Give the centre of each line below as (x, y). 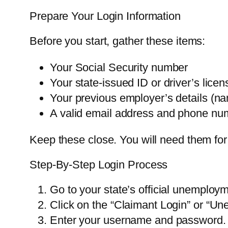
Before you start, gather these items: (118, 41)
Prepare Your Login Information (105, 16)
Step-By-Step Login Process (99, 165)
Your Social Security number (119, 68)
